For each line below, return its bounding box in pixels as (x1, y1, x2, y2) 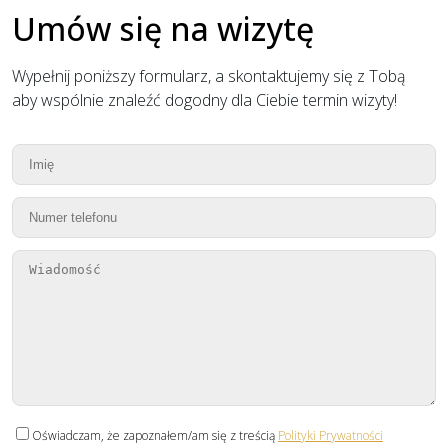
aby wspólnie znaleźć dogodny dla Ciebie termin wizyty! (12, 89, 397, 111)
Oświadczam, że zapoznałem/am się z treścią (32, 427, 278, 444)
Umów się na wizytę (12, 7, 314, 50)
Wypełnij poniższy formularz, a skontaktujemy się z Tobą (12, 65, 405, 87)
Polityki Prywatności (278, 427, 383, 444)
